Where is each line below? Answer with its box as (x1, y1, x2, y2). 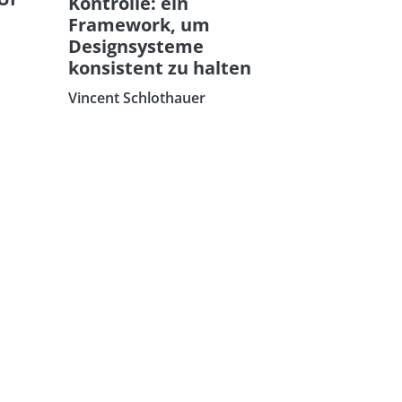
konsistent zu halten (68, 55, 251, 80)
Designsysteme (68, 33, 204, 58)
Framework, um (68, 12, 210, 37)
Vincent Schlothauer (68, 87, 205, 108)
